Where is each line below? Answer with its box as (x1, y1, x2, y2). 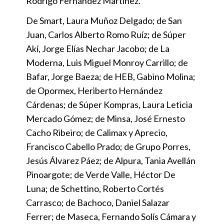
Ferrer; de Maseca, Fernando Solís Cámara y (26, 210, 196, 222)
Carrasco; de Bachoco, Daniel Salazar (26, 196, 169, 208)
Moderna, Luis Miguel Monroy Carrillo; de (26, 56, 188, 68)
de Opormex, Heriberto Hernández (26, 84, 162, 96)
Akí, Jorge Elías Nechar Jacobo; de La (26, 42, 169, 54)
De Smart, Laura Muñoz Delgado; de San (26, 14, 182, 26)
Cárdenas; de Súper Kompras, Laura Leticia (26, 98, 192, 110)
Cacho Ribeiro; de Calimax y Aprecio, (26, 126, 167, 138)
